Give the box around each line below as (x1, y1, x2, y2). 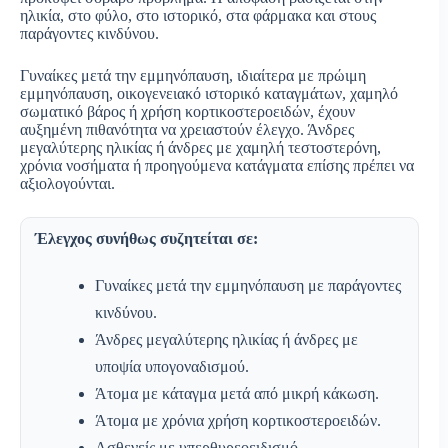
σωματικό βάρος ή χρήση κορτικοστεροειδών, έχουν (20, 103, 355, 121)
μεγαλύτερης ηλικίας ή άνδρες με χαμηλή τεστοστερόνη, (20, 139, 381, 157)
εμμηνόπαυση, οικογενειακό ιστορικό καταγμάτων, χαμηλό (20, 85, 398, 103)
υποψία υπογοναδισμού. (95, 358, 249, 376)
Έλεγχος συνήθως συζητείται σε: (35, 230, 258, 248)
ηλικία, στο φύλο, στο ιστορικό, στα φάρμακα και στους (20, 7, 376, 25)
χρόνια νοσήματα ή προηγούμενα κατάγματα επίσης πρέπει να (20, 157, 414, 175)
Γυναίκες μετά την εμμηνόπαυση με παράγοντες (95, 277, 401, 295)
